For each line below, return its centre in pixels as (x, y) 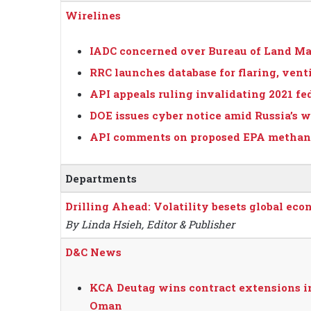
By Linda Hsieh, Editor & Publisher (150, 225)
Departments (101, 179)
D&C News (93, 252)
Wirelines (93, 16)
